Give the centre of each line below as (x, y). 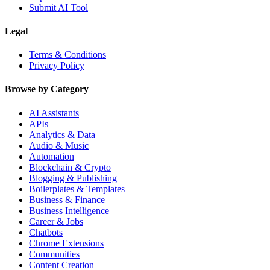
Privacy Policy (57, 66)
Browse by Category (47, 89)
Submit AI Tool (58, 7)
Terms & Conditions (67, 55)
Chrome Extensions (66, 243)
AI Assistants (54, 113)
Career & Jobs (56, 221)
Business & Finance (67, 199)
